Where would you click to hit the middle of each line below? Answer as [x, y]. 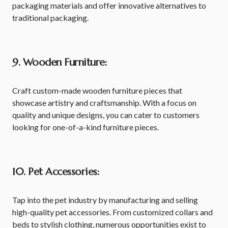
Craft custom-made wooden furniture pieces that [97, 90]
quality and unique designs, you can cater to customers [106, 115]
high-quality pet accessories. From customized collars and [112, 212]
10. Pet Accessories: [56, 172]
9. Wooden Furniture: [60, 62]
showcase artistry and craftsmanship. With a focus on [104, 103]
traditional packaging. [50, 18]
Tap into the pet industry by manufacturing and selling [105, 200]
